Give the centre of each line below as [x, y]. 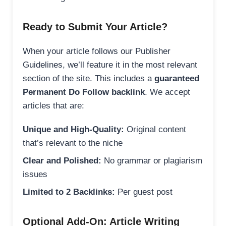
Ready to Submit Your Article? [95, 27]
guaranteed [177, 79]
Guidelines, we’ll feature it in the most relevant [110, 65]
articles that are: [53, 106]
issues [35, 175]
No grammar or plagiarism [152, 161]
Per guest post [144, 192]
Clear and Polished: [62, 161]
